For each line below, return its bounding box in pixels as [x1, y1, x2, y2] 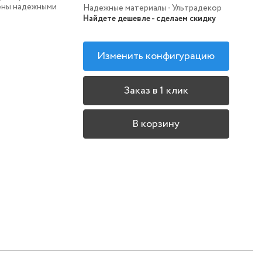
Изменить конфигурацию [97, 49, 215, 64]
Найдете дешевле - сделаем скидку [82, 13, 216, 25]
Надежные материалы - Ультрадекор [82, 2, 222, 15]
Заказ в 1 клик [123, 82, 188, 98]
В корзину [132, 116, 180, 132]
